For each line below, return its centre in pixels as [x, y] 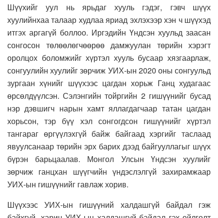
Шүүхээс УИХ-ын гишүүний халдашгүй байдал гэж [109, 204]
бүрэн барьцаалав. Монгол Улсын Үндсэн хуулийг [109, 159]
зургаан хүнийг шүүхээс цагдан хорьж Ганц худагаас [109, 83]
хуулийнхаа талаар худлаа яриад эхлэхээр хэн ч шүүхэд [109, 19]
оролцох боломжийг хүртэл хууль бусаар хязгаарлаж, [109, 57]
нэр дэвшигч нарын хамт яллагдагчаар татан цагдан [109, 108]
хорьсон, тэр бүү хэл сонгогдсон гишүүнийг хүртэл [109, 121]
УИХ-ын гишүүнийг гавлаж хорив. [68, 184]
